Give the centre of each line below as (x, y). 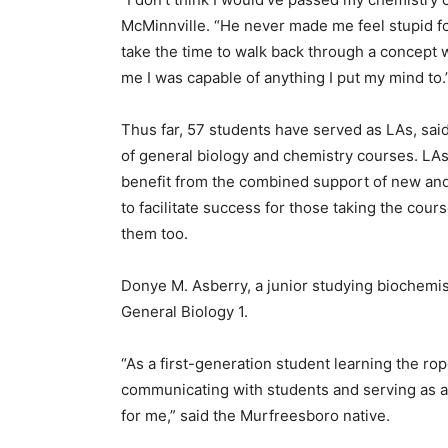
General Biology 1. (184, 311)
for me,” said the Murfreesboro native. (255, 415)
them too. (154, 233)
